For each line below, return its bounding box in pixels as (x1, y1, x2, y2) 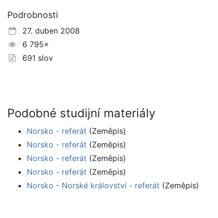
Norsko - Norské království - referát (27, 181, 160, 191)
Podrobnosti (7, 10, 58, 20)
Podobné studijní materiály (7, 106, 155, 121)
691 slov (17, 53, 53, 63)
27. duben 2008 (17, 26, 80, 36)
